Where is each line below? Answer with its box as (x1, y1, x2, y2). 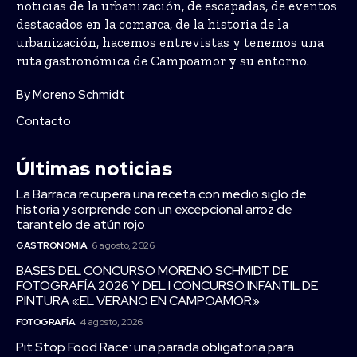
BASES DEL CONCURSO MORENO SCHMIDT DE (16, 262, 288, 280)
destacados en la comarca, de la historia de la (16, 16, 288, 33)
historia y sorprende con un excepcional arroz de (16, 201, 292, 218)
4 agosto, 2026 (79, 316, 143, 329)
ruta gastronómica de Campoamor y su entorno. (16, 53, 309, 69)
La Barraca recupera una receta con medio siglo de (16, 186, 307, 203)
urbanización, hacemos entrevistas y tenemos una (16, 34, 324, 51)
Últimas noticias (16, 156, 172, 182)
